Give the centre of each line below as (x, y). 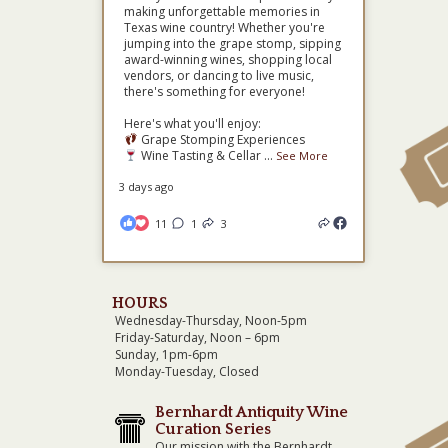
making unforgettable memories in (222, 11)
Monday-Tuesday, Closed (187, 371)
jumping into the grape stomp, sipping (232, 43)
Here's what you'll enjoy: (192, 123)
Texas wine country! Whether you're (224, 27)
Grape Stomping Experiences (221, 139)
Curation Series (213, 429)
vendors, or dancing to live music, (219, 75)
